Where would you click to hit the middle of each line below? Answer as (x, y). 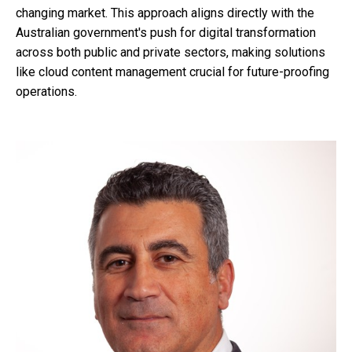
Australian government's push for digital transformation (166, 32)
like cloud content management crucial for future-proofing (172, 71)
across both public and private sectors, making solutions (170, 52)
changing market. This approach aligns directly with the (165, 13)
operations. (46, 91)
